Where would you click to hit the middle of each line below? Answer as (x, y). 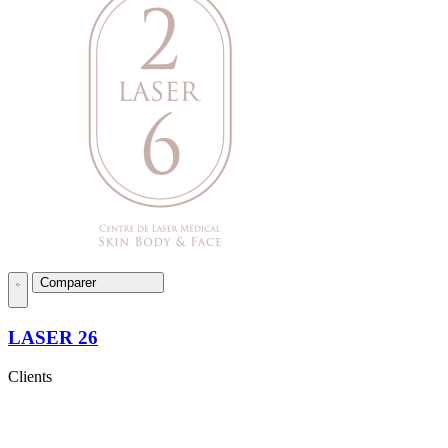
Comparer (70, 283)
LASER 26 (53, 337)
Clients (30, 376)
